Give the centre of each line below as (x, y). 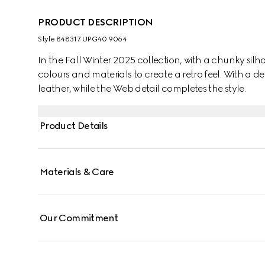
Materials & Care (77, 172)
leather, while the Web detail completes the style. (142, 88)
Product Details (74, 126)
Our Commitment (79, 218)
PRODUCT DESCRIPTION (96, 22)
